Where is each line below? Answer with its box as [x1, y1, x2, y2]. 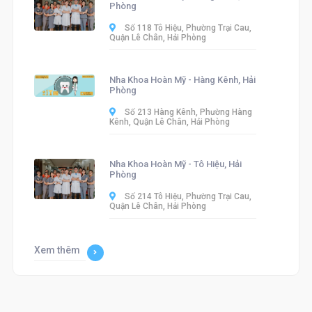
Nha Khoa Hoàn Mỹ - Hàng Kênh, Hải [109, 74, 256, 85]
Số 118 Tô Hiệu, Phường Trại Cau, [123, 22, 252, 33]
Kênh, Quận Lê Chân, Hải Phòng [109, 116, 231, 127]
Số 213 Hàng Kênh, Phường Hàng [123, 107, 253, 117]
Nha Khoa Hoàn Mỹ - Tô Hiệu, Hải [109, 158, 242, 169]
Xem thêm [33, 244, 80, 256]
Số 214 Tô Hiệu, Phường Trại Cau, [123, 191, 252, 201]
